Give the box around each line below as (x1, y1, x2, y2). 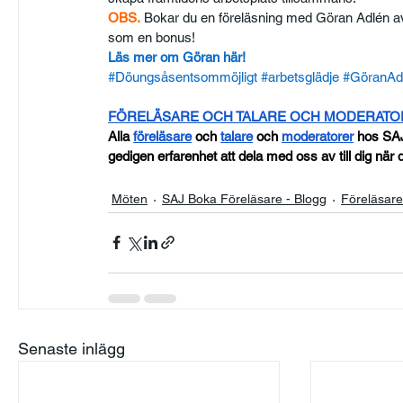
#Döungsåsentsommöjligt (108, 68, 258, 85)
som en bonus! (108, 29, 196, 45)
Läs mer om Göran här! (108, 49, 246, 65)
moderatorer (282, 128, 354, 144)
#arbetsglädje (261, 68, 340, 85)
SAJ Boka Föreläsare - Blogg (162, 191, 327, 206)
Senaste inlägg (18, 338, 126, 358)
